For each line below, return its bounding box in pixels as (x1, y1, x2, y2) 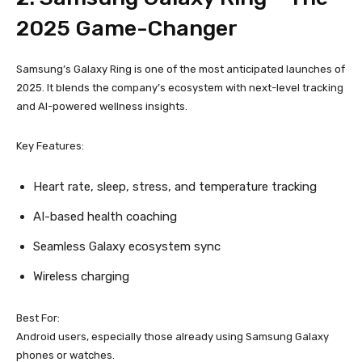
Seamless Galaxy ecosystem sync (33, 239, 221, 254)
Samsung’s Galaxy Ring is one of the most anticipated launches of (16, 63, 345, 75)
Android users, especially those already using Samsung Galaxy (16, 330, 329, 343)
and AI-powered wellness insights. (16, 100, 187, 112)
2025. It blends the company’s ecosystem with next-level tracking (16, 82, 343, 94)
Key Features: (16, 140, 84, 152)
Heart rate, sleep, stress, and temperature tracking (33, 179, 317, 194)
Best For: (16, 312, 60, 324)
